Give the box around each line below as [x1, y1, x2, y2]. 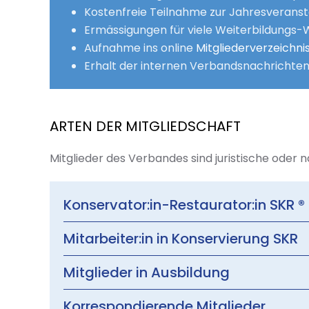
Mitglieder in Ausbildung [63, 263, 230, 282]
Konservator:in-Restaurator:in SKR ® [63, 195, 305, 215]
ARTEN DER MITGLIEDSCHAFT [50, 117, 241, 136]
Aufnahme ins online [84, 40, 196, 56]
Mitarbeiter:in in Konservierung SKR [63, 229, 298, 248]
